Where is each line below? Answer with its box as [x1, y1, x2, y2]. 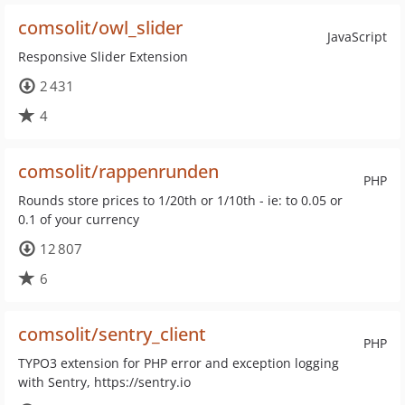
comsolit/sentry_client [18, 322, 206, 346]
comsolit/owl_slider [18, 15, 183, 40]
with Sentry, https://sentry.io [18, 373, 191, 391]
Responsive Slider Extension [18, 48, 188, 65]
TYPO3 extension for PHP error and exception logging [18, 354, 339, 372]
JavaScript [327, 28, 387, 45]
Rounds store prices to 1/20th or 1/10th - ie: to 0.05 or [18, 192, 343, 209]
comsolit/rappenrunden [18, 159, 219, 184]
